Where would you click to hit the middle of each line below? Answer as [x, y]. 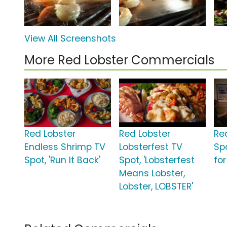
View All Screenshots [70, 39]
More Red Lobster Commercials [119, 60]
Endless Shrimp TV [65, 147]
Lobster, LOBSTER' [156, 187]
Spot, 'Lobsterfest [157, 160]
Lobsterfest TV [151, 147]
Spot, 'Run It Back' [62, 160]
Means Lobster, [152, 174]
